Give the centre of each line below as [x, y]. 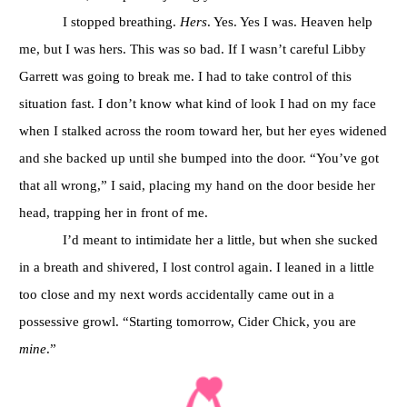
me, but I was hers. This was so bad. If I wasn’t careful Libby [193, 48]
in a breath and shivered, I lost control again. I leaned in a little [197, 266]
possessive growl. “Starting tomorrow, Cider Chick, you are [188, 321]
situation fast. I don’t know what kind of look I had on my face [198, 103]
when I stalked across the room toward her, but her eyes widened [203, 130]
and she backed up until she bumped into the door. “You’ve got [199, 157]
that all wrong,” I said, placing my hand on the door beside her [197, 184]
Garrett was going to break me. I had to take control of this [185, 75]
